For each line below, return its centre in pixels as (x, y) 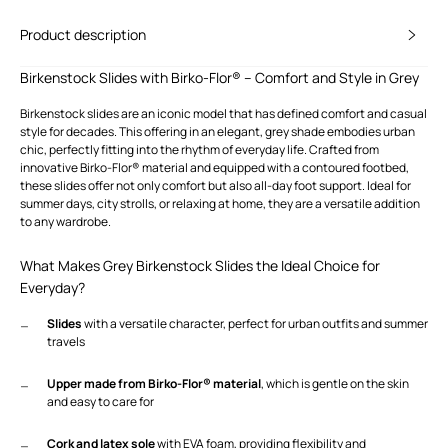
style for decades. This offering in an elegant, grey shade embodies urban (217, 131)
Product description (83, 34)
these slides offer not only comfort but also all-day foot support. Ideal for (215, 185)
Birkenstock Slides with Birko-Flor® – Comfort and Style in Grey (219, 77)
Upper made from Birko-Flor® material (154, 383)
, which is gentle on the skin (335, 383)
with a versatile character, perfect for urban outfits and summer (255, 323)
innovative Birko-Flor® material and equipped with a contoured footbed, (214, 167)
